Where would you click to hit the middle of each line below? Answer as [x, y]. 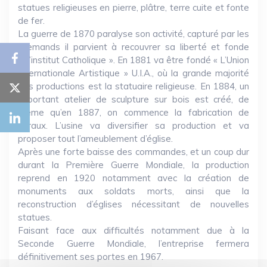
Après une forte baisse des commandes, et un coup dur [133, 152]
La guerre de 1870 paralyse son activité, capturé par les [133, 34]
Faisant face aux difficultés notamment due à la [133, 230]
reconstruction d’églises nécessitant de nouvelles [133, 204]
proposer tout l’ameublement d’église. [95, 139]
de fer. [31, 21]
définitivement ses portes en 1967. [91, 257]
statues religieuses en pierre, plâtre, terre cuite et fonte [133, 7]
